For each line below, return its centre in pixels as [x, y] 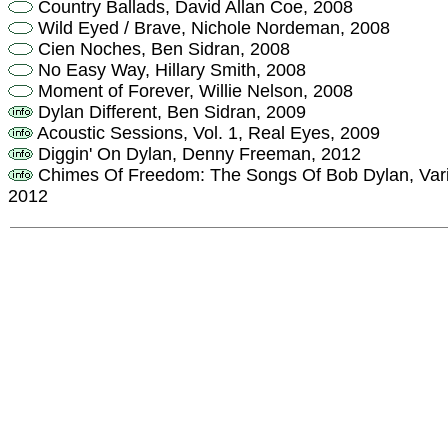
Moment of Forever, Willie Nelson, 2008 [193, 91]
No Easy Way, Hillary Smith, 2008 [169, 70]
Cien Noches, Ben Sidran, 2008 [161, 49]
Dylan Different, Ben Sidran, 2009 [169, 112]
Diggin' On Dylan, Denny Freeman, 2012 [197, 154]
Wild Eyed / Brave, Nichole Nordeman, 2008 [211, 28]
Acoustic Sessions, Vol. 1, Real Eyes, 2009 [206, 133]
